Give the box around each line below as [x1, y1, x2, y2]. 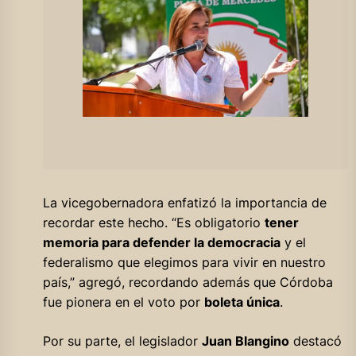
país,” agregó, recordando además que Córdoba [42, 273, 333, 290]
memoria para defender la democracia [42, 234, 281, 250]
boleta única [203, 293, 280, 310]
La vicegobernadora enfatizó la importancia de [42, 194, 327, 211]
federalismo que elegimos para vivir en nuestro [42, 253, 326, 270]
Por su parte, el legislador [42, 332, 202, 349]
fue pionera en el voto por [42, 293, 204, 310]
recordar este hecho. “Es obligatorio [42, 214, 265, 230]
